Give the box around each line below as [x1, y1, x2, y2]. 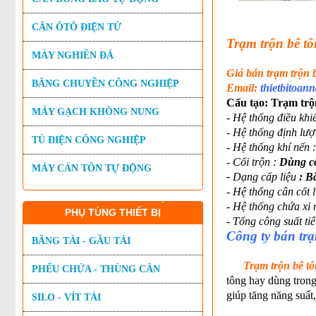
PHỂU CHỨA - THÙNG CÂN [32, 264, 160, 274]
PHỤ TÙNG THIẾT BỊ [65, 207, 161, 218]
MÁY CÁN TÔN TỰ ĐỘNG [32, 163, 152, 174]
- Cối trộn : [226, 156, 279, 168]
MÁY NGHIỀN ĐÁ [32, 50, 114, 61]
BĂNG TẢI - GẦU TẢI [32, 236, 130, 246]
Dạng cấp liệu [229, 171, 296, 183]
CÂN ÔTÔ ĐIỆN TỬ [32, 22, 121, 32]
